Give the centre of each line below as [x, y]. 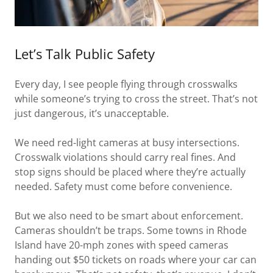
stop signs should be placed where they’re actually [130, 172]
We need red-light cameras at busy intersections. [127, 143]
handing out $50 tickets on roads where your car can [136, 260]
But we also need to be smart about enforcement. [129, 216]
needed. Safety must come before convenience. [123, 186]
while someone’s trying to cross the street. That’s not [136, 99]
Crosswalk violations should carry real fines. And [125, 157]
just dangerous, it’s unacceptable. [92, 113]
